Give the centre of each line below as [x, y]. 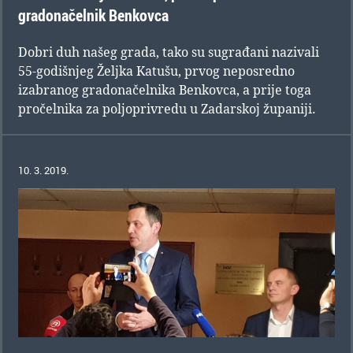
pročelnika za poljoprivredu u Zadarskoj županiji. [167, 109]
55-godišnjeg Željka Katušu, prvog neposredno [156, 71]
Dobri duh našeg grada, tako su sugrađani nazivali [169, 52]
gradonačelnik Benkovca [93, 16]
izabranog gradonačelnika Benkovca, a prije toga [165, 90]
